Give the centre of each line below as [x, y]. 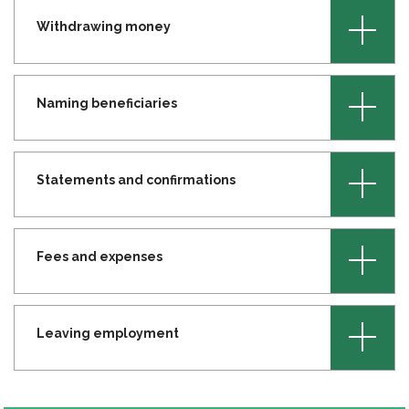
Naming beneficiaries [107, 104]
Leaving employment [108, 334]
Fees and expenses [100, 257]
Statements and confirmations [136, 180]
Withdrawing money [104, 27]
